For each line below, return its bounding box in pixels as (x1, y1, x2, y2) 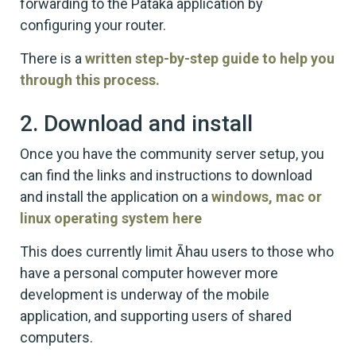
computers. (20, 328, 93, 346)
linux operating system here (20, 209, 202, 226)
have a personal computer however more (20, 264, 278, 281)
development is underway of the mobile (20, 285, 269, 303)
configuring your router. (20, 16, 166, 33)
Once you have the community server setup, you (20, 145, 324, 162)
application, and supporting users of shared (20, 307, 292, 324)
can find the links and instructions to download (20, 166, 312, 184)
